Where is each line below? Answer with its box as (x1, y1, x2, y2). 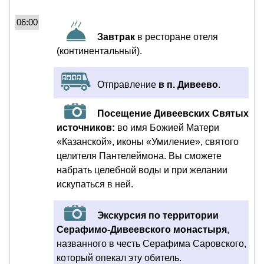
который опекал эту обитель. (57, 252, 181, 263)
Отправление (95, 79, 159, 90)
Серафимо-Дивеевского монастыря (57, 224, 227, 235)
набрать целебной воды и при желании (57, 164, 227, 175)
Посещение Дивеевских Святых (97, 108, 249, 118)
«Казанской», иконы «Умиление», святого (57, 136, 239, 147)
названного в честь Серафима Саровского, (57, 238, 246, 249)
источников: (57, 122, 117, 133)
